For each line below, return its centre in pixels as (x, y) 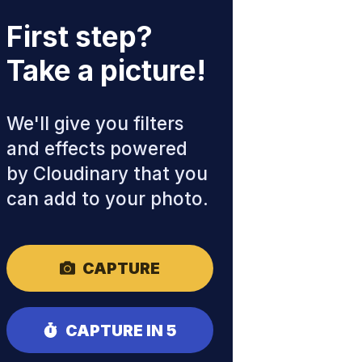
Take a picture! (106, 70)
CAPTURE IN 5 (122, 330)
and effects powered (97, 149)
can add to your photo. (107, 199)
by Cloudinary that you (107, 174)
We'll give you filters (95, 124)
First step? (80, 36)
